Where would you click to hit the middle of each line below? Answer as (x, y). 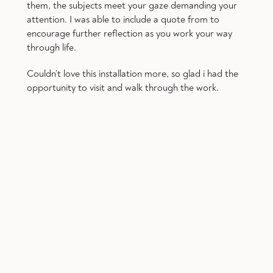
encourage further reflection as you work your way (129, 33)
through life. (51, 47)
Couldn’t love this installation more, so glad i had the (132, 73)
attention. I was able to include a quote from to (123, 19)
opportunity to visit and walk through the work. (122, 87)
